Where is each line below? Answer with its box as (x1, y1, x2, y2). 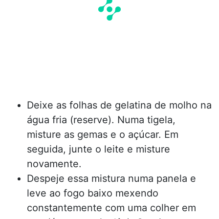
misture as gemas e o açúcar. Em (27, 128, 178, 140)
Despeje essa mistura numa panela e (27, 172, 196, 184)
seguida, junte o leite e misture (27, 143, 170, 155)
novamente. (27, 157, 82, 170)
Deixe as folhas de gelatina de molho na (27, 99, 212, 111)
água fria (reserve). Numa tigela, (27, 113, 175, 126)
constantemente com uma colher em (27, 201, 196, 214)
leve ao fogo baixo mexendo (27, 187, 158, 199)
